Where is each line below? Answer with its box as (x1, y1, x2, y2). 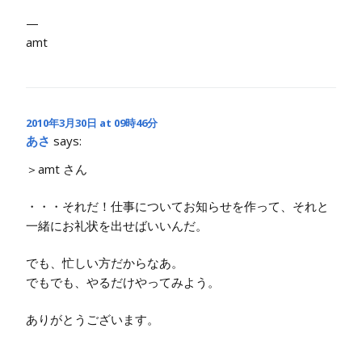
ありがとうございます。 (26, 310, 159, 327)
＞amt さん (26, 160, 87, 177)
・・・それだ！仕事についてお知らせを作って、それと (26, 197, 329, 214)
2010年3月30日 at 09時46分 (26, 115, 158, 130)
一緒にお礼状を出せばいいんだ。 (26, 217, 208, 234)
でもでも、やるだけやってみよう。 (26, 273, 220, 290)
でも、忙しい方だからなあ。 (26, 254, 183, 271)
